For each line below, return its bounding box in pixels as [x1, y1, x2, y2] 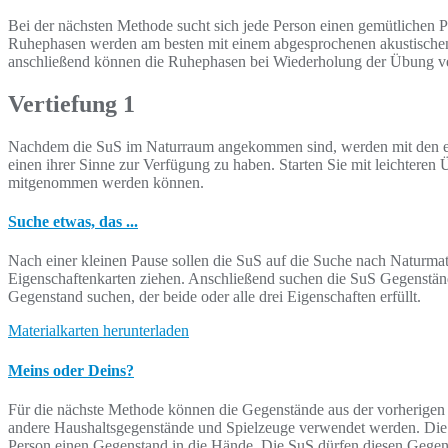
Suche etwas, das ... [8, 213, 138, 231]
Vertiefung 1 [8, 90, 135, 117]
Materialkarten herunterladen [8, 322, 189, 340]
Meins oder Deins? [8, 361, 134, 379]
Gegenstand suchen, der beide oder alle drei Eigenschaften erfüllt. [8, 288, 421, 306]
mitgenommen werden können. [8, 173, 204, 191]
